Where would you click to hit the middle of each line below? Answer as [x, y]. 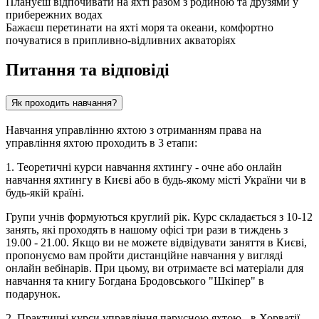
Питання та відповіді [88, 70]
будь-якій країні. [45, 193]
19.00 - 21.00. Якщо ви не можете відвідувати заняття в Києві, [156, 243]
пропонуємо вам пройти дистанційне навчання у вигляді [144, 256]
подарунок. [33, 294]
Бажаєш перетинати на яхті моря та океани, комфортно [140, 27]
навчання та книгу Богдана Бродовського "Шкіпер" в [135, 281]
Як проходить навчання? [64, 103]
